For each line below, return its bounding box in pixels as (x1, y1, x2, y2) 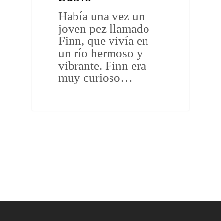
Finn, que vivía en (58, 34, 149, 47)
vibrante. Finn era (58, 58, 147, 72)
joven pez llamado (58, 21, 150, 35)
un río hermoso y (58, 46, 144, 60)
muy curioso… (58, 71, 133, 84)
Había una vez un (58, 9, 146, 23)
